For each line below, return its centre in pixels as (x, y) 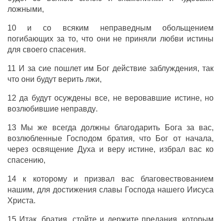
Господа (140, 190)
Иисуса (201, 190)
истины (201, 39)
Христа (20, 201)
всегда (64, 128)
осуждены (73, 98)
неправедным (126, 28)
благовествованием (177, 179)
